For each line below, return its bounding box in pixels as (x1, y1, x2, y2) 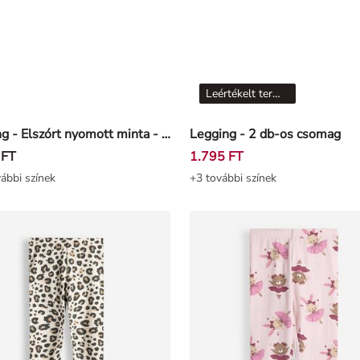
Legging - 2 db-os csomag (190, 125, 341, 144)
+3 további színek (190, 170, 276, 186)
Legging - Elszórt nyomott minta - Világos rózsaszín (161, 125, 170, 144)
